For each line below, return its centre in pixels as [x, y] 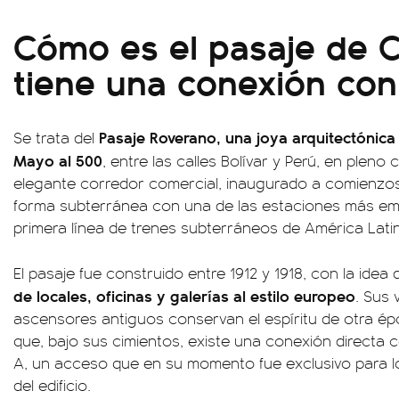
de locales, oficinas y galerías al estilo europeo [184, 295]
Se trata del [56, 137]
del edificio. [52, 385]
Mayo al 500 [58, 160]
